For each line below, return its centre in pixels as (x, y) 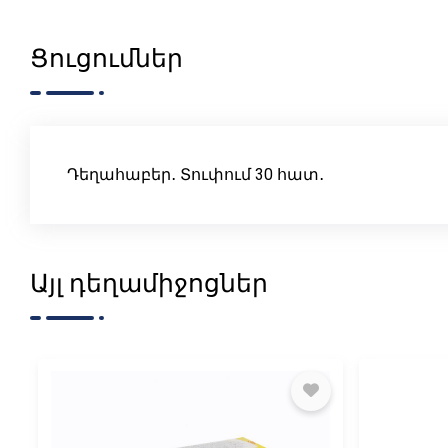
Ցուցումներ (106, 58)
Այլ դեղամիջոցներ (149, 283)
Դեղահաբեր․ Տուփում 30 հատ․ (195, 174)
